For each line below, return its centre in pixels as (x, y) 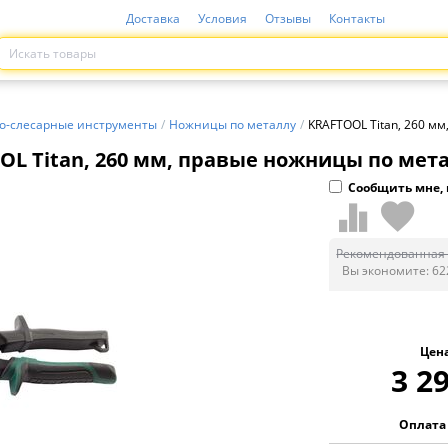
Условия (222, 18)
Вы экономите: (387, 270)
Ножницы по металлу (232, 124)
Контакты (356, 18)
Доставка (152, 18)
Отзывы (287, 18)
